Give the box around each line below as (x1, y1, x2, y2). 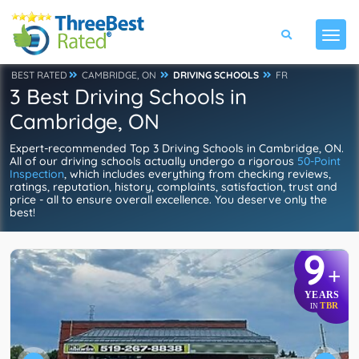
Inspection (10, 167, 64, 181)
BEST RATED (11, 69, 67, 81)
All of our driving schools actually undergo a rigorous (10, 154, 297, 168)
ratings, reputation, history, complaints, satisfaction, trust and (10, 179, 337, 194)
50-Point (297, 154, 341, 168)
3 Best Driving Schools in (10, 83, 247, 110)
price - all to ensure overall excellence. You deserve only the (10, 192, 327, 207)
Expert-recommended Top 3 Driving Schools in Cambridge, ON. (10, 141, 344, 155)
